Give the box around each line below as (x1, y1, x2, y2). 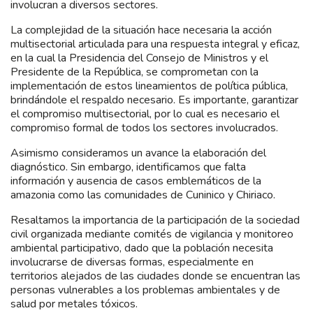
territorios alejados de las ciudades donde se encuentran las (10, 268, 300, 284)
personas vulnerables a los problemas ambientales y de (10, 282, 280, 298)
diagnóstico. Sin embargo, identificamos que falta (10, 159, 246, 175)
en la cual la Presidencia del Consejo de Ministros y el (10, 50, 268, 66)
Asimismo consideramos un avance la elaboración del (10, 145, 266, 161)
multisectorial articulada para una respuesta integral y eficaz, (10, 36, 300, 52)
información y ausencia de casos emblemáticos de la (10, 173, 261, 189)
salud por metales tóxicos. (10, 296, 138, 312)
